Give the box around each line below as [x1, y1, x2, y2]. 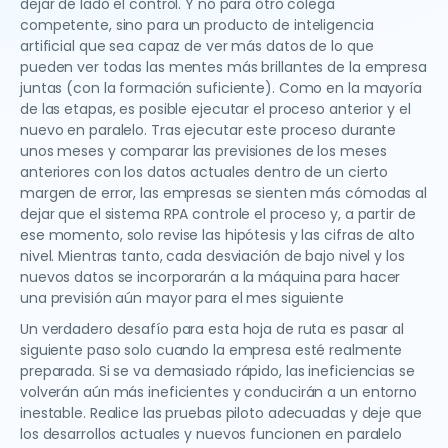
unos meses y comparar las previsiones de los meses [20, 141, 387, 162]
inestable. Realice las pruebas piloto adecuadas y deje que [20, 403, 422, 424]
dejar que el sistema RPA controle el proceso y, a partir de [20, 204, 416, 225]
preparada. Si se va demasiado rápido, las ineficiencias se [20, 361, 415, 382]
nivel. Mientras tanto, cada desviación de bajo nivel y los [20, 246, 405, 267]
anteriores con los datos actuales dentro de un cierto [20, 162, 389, 183]
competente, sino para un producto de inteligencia [20, 15, 374, 36]
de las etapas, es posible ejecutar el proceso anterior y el [20, 99, 411, 120]
